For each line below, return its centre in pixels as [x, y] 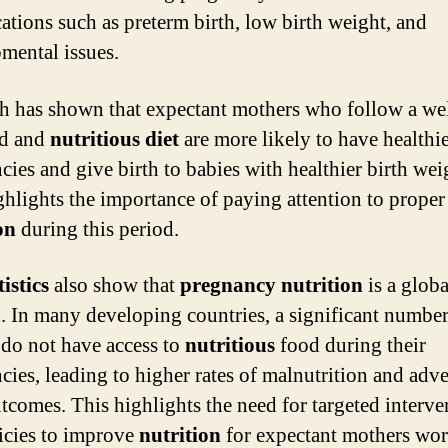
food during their [350, 345]
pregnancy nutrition [271, 285]
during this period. [97, 229]
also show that [114, 285]
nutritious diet [114, 139]
